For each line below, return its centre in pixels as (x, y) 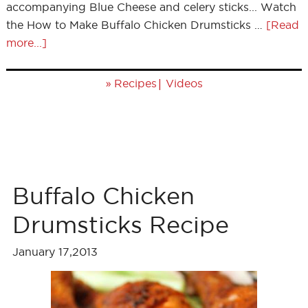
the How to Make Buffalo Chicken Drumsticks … (136, 25)
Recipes (135, 83)
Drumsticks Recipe (120, 224)
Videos (184, 83)
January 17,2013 (55, 252)
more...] (26, 43)
